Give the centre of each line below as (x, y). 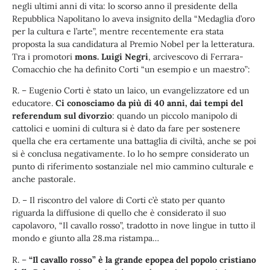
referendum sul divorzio (62, 115)
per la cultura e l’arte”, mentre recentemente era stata (118, 31)
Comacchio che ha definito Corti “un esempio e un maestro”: (131, 69)
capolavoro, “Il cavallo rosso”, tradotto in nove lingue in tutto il (134, 226)
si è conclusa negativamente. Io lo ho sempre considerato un (131, 153)
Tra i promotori (43, 56)
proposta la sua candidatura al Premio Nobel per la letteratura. (133, 44)
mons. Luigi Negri (111, 56)
